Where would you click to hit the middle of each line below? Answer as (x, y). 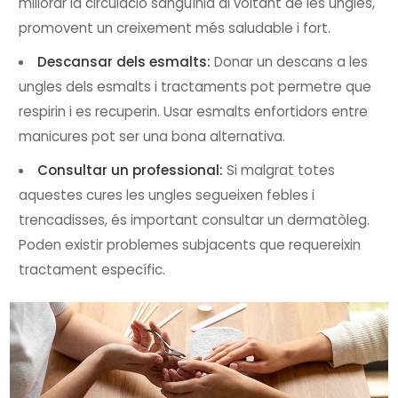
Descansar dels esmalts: (124, 61)
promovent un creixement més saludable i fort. (175, 28)
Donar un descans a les (290, 61)
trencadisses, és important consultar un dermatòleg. (195, 219)
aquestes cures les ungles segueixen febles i (167, 195)
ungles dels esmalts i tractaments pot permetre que (195, 86)
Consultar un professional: (131, 170)
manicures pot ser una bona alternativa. (152, 136)
